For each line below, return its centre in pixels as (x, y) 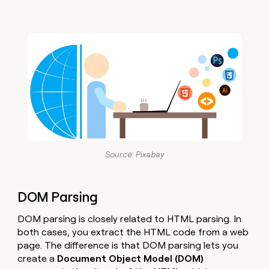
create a (38, 258)
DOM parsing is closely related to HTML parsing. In (130, 219)
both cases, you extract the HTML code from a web (133, 232)
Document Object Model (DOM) (131, 258)
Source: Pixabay (134, 155)
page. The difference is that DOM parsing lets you (128, 245)
